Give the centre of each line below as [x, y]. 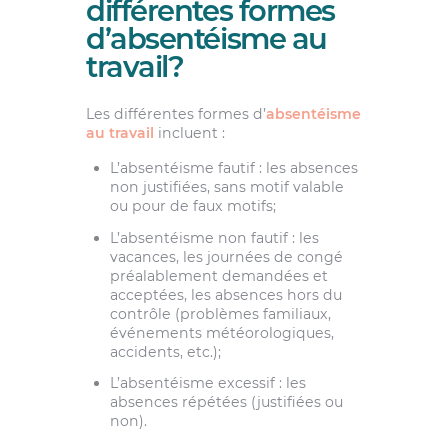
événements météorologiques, [221, 332]
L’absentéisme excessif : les [207, 382]
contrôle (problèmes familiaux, [220, 313]
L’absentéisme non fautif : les [214, 237]
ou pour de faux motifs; [192, 206]
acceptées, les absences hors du [225, 294]
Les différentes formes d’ [175, 114]
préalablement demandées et [218, 275]
